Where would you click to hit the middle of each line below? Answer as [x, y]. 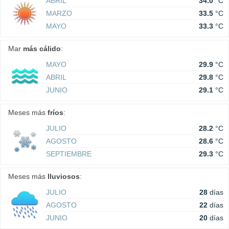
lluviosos [64, 177]
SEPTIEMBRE [69, 154]
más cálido [42, 49]
